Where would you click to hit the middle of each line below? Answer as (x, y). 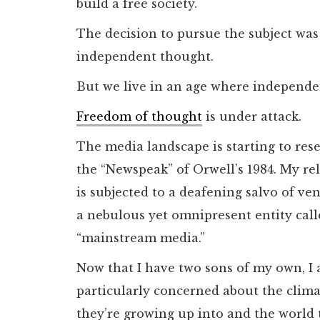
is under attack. (252, 116)
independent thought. (145, 56)
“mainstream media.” (141, 237)
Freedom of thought (139, 116)
